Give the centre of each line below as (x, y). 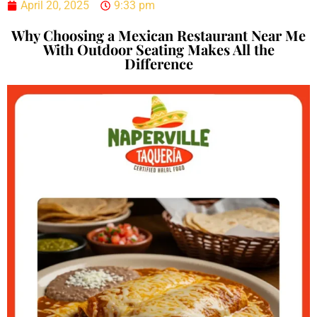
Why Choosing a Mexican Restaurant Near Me (158, 35)
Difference (158, 63)
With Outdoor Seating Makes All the (158, 49)
